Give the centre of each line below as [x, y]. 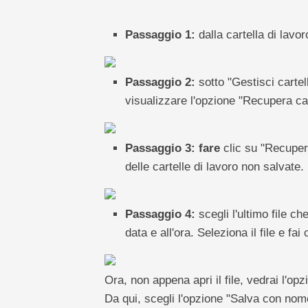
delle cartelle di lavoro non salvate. [214, 167]
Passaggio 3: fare [172, 148]
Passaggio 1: [160, 35]
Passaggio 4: [160, 214]
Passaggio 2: [160, 82]
